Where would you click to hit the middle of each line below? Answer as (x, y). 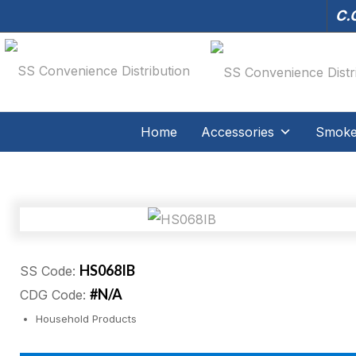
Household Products (86, 319)
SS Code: (50, 271)
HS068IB (107, 270)
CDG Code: (55, 295)
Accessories (237, 132)
